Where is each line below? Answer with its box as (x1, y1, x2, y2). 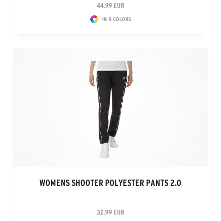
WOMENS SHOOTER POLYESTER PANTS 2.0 (39, 178, 182, 188)
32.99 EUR (97, 208, 124, 216)
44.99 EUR (97, 1, 124, 9)
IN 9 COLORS (102, 16, 131, 22)
